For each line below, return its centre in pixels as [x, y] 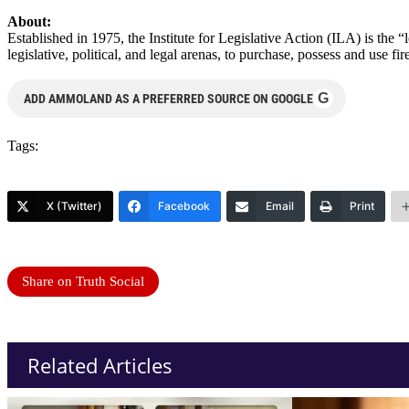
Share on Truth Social [83, 281]
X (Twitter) [74, 205]
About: [29, 21]
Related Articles [100, 365]
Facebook [184, 205]
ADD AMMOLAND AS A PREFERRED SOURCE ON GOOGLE [168, 98]
